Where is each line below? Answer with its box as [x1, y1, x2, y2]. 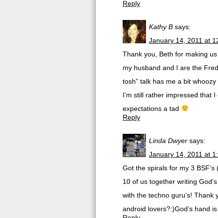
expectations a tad [123, 105, 181, 112]
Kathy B [149, 23, 173, 31]
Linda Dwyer [149, 137, 187, 145]
